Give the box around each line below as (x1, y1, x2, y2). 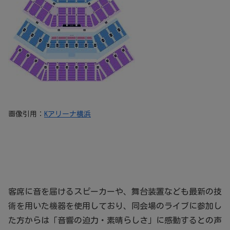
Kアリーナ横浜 (44, 110, 91, 118)
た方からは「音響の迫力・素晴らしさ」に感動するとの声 (8, 216, 222, 224)
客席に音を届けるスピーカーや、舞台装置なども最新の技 (8, 187, 222, 196)
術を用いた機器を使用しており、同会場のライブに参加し (8, 201, 222, 210)
